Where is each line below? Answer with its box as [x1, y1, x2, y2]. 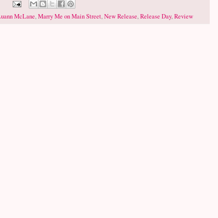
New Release [104, 12, 137, 21]
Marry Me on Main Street [38, 12, 101, 21]
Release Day [140, 12, 171, 21]
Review [174, 12, 193, 21]
